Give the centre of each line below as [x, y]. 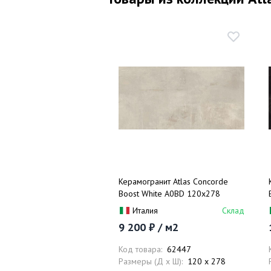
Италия [145, 211]
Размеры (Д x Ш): [151, 261]
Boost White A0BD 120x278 [169, 194]
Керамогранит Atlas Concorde [173, 181]
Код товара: [140, 249]
